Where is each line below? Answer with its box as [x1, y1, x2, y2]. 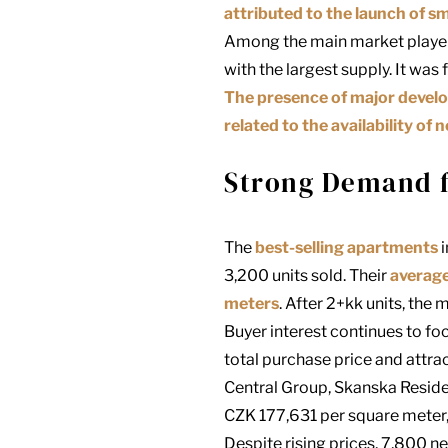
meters [224, 294, 279, 314]
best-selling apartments [255, 238, 438, 258]
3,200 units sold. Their [224, 266, 390, 286]
